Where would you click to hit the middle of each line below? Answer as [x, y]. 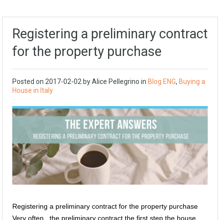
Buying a [192, 82]
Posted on [29, 82]
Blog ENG [162, 82]
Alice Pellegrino [116, 82]
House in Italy [33, 91]
